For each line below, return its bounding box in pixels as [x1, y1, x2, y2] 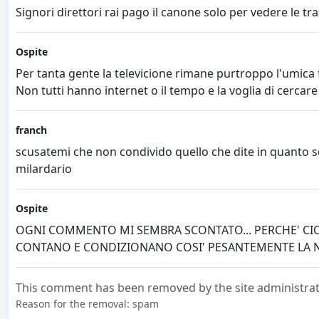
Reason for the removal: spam [16, 297, 159, 311]
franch [16, 123, 47, 137]
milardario [16, 161, 72, 177]
